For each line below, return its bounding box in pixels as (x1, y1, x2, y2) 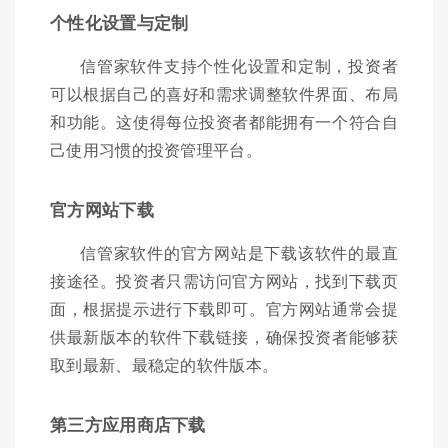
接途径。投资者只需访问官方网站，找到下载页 (50, 268, 398, 292)
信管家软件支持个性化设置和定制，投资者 (80, 53, 398, 77)
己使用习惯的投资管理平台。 (50, 137, 262, 161)
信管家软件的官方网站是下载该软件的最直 (80, 240, 398, 264)
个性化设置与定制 (50, 9, 189, 34)
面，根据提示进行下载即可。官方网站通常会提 (50, 296, 398, 320)
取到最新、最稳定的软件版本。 (50, 352, 279, 376)
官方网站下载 (50, 196, 154, 221)
